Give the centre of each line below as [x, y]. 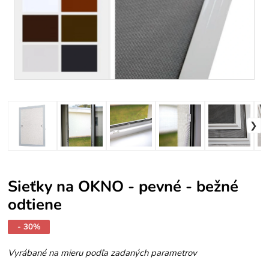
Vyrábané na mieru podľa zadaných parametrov [103, 252]
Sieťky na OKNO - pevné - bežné [123, 187]
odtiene [35, 205]
